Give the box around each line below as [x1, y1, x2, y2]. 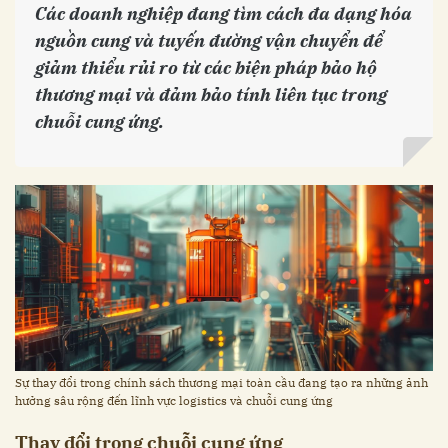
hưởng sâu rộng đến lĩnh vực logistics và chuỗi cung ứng [15, 393, 333, 409]
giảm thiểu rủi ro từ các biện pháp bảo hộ [35, 55, 377, 79]
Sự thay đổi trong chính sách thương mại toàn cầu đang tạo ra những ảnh [15, 375, 428, 391]
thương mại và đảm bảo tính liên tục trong [35, 82, 387, 106]
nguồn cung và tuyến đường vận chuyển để [35, 28, 383, 52]
